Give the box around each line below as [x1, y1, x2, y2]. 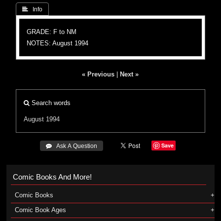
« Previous [82, 71, 115, 78]
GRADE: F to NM [27, 28, 77, 36]
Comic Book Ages [14, 206, 66, 214]
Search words [30, 99, 71, 107]
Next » [120, 71, 139, 78]
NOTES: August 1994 [27, 39, 89, 47]
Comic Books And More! [12, 173, 92, 181]
